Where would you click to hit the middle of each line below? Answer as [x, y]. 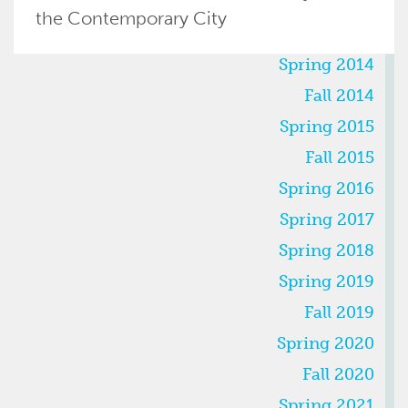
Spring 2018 [326, 250]
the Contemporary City [131, 18]
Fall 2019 [339, 312]
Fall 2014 [339, 96]
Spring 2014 [326, 65]
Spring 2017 [327, 219]
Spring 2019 [326, 281]
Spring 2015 [327, 127]
